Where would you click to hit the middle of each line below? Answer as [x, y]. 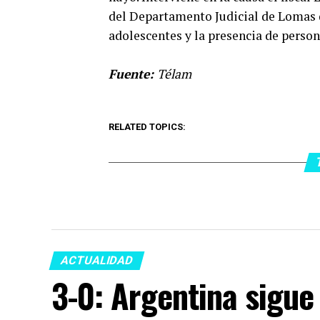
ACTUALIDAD [97, 260]
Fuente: [133, 74]
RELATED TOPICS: [147, 127]
